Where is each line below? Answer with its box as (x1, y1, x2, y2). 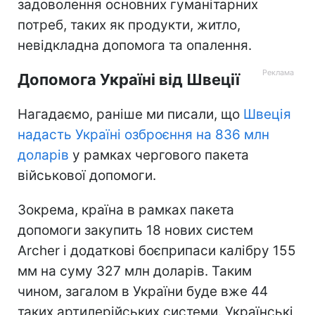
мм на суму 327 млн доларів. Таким (18, 262, 252, 279)
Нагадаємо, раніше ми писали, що (18, 105, 243, 122)
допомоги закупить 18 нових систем (18, 221, 253, 238)
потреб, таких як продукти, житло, (18, 16, 240, 33)
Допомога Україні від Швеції (18, 70, 240, 89)
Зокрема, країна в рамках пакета (18, 201, 234, 218)
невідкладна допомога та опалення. (18, 37, 252, 53)
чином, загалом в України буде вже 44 (18, 283, 268, 300)
